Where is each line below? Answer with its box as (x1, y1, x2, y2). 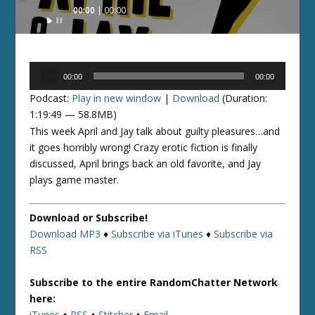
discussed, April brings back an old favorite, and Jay (30, 157, 262, 170)
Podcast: (30, 91, 72, 105)
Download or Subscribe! (30, 211, 148, 225)
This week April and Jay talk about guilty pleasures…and (30, 124, 281, 138)
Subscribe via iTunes (111, 227, 204, 241)
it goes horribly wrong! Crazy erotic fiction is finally (30, 141, 258, 154)
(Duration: (219, 91, 268, 105)
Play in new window (72, 91, 162, 105)
